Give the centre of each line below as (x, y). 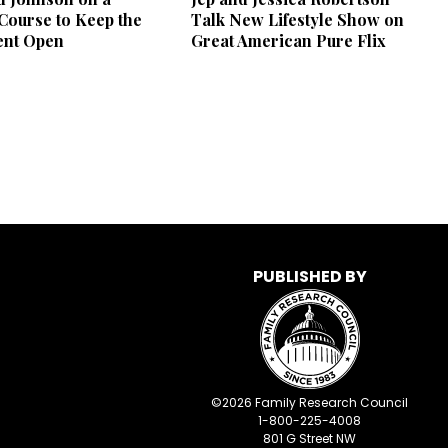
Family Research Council (330, 403)
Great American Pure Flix (289, 41)
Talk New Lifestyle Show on (298, 20)
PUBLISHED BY (309, 277)
